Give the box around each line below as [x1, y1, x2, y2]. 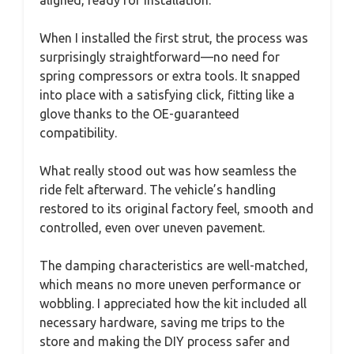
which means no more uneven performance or [40, 277, 301, 292]
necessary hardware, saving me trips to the [40, 315, 284, 330]
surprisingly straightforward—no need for [40, 50, 280, 64]
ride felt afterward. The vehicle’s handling [40, 183, 276, 197]
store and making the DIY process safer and [40, 334, 290, 348]
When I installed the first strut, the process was [40, 31, 308, 45]
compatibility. [40, 126, 117, 140]
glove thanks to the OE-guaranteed [40, 107, 239, 121]
